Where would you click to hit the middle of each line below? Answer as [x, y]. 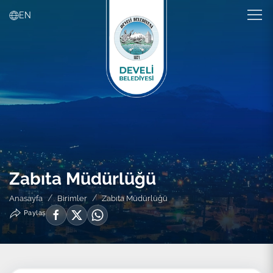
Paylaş [34, 213]
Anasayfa [26, 198]
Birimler [72, 198]
